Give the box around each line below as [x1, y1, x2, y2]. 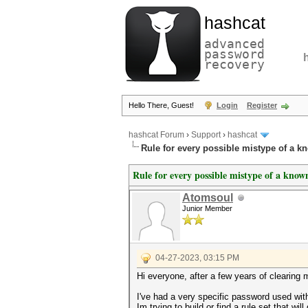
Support [191, 130, 221, 140]
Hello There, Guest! [129, 101, 196, 109]
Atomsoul [182, 192, 233, 203]
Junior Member [182, 204, 232, 212]
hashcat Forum [129, 130, 184, 140]
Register [247, 101, 277, 109]
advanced [204, 36, 265, 51]
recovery [204, 57, 265, 71]
